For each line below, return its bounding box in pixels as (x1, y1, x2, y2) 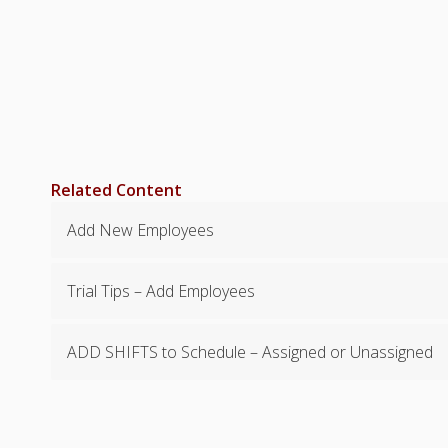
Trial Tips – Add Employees (67, 280, 256, 303)
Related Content (51, 179, 183, 202)
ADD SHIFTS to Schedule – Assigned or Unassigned (67, 341, 434, 364)
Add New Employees (67, 219, 215, 242)
